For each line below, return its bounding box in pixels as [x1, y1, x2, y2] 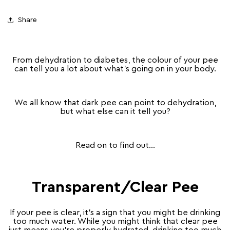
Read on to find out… [75, 141, 155, 149]
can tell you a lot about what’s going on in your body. [14, 65, 216, 73]
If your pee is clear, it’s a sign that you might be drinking [10, 208, 220, 217]
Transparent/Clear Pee [31, 179, 199, 195]
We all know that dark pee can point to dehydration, [14, 99, 216, 107]
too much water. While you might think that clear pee [12, 217, 218, 225]
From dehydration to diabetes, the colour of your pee [12, 56, 218, 64]
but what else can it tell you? [60, 107, 170, 116]
